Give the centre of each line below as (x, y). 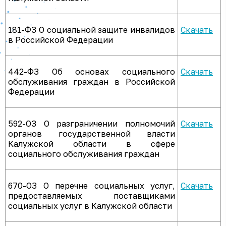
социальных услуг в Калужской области (90, 206)
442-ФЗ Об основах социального (92, 72)
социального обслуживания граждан (84, 154)
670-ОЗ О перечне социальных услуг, (92, 186)
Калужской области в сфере (92, 144)
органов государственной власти (92, 134)
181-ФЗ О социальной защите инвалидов (92, 30)
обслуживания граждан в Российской (92, 82)
